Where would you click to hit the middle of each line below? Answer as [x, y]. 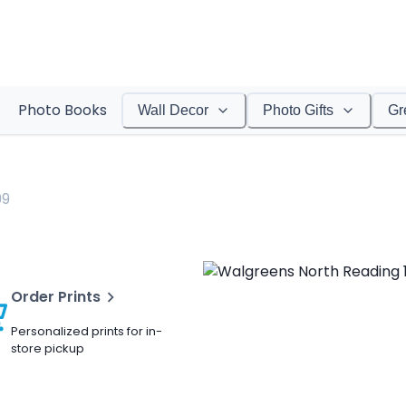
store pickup [48, 348]
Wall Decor [173, 110]
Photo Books [62, 110]
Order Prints [56, 297]
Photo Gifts [298, 110]
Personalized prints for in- [87, 331]
